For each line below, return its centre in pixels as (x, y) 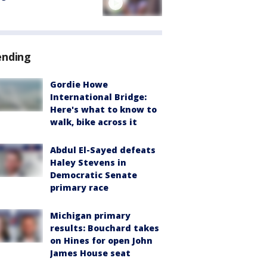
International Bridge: (98, 97)
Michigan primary (90, 216)
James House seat (90, 253)
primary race (79, 188)
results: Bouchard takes (105, 228)
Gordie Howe (79, 85)
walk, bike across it (94, 122)
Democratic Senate (94, 175)
